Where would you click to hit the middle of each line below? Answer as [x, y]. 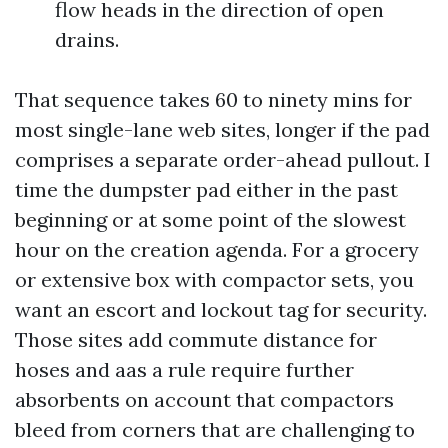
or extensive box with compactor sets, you [214, 279]
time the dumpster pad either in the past [206, 189]
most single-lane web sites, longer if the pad [222, 129]
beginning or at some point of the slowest [210, 219]
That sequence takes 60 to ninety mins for [213, 99]
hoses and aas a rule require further [184, 369]
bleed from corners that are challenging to [215, 429]
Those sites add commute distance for [196, 339]
